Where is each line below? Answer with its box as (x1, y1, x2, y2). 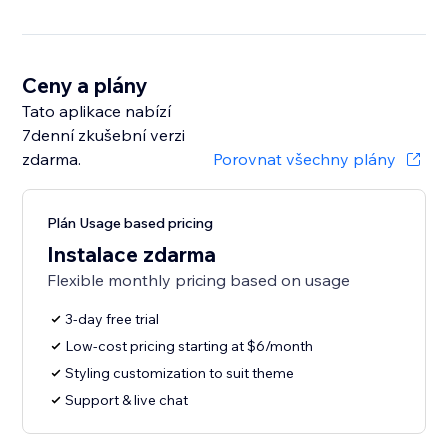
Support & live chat (65, 391, 189, 410)
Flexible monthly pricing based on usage (47, 270, 351, 291)
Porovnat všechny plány (212, 149, 396, 170)
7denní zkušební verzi (22, 125, 186, 146)
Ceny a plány (22, 72, 148, 99)
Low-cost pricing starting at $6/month (65, 337, 314, 356)
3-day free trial (65, 310, 160, 329)
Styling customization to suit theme (65, 364, 295, 383)
